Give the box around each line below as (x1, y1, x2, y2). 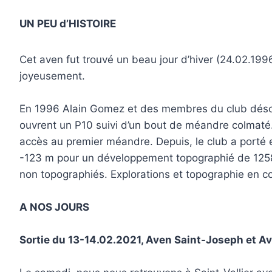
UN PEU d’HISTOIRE (19, 18, 117, 30)
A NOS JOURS (19, 201, 90, 214)
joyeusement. (19, 70, 86, 83)
